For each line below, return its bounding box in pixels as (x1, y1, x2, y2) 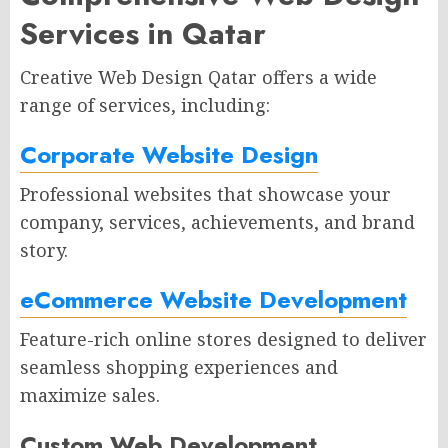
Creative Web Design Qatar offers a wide (20, 65, 377, 90)
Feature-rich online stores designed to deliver (20, 327, 427, 352)
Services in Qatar (20, 12, 266, 56)
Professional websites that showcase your (20, 182, 391, 207)
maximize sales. (20, 383, 160, 408)
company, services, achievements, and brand (20, 210, 415, 235)
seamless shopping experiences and (20, 355, 338, 380)
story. (20, 238, 68, 263)
